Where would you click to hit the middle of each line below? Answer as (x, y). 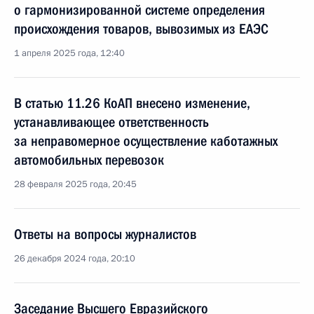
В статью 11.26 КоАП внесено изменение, (132, 103)
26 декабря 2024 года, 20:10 (75, 259)
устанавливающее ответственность (111, 122)
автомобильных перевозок (89, 160)
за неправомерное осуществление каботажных (146, 141)
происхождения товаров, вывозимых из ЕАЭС (141, 29)
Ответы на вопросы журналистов (105, 234)
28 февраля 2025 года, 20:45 (75, 184)
